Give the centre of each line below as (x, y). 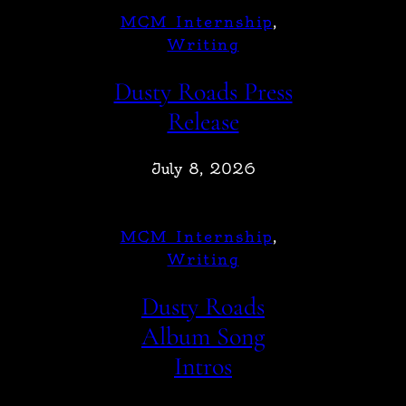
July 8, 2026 (203, 169)
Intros (203, 367)
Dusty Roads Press (203, 91)
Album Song (203, 337)
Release (203, 121)
